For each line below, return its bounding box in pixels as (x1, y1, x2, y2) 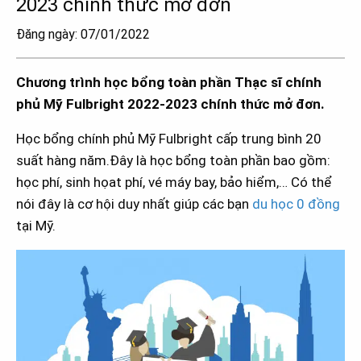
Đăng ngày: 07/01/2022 (16, 27, 150, 43)
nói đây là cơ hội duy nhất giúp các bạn (16, 196, 252, 213)
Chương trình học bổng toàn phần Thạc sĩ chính (16, 74, 322, 91)
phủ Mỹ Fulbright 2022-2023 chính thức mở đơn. (16, 96, 325, 113)
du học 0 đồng (252, 196, 340, 213)
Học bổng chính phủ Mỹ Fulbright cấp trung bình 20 (16, 131, 322, 147)
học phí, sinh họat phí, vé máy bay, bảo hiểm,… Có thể (16, 174, 332, 191)
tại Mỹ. (16, 218, 56, 234)
